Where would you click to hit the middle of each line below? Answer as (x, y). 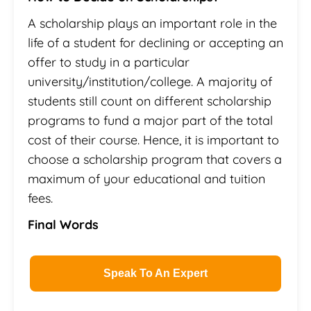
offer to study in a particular (109, 62)
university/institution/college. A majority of (150, 81)
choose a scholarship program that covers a (155, 159)
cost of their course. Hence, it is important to (153, 140)
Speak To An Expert (155, 273)
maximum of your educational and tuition (146, 178)
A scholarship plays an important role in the (152, 23)
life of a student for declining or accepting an (155, 42)
